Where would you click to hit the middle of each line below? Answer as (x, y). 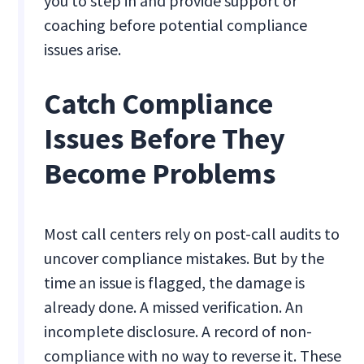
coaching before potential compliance (176, 25)
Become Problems (160, 174)
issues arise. (84, 50)
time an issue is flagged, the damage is (175, 283)
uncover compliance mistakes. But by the (184, 258)
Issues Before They (165, 139)
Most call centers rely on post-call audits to (192, 234)
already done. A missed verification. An (174, 307)
